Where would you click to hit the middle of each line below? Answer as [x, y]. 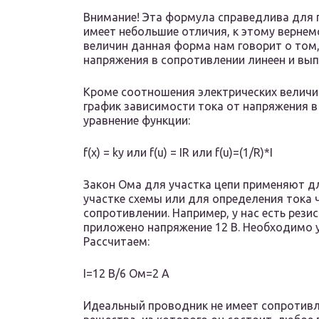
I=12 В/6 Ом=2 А [126, 274]
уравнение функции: [137, 121]
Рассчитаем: [116, 242]
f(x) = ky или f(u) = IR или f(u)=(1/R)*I [178, 153]
